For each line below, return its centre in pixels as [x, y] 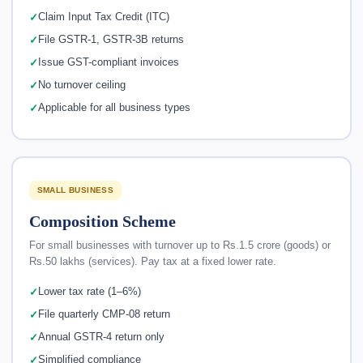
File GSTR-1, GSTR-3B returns [111, 40]
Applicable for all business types [114, 108]
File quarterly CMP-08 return [104, 314]
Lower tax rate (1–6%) [89, 292]
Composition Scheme [102, 221]
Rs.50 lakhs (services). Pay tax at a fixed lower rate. [152, 261]
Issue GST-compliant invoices [108, 62]
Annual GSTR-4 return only [101, 337]
